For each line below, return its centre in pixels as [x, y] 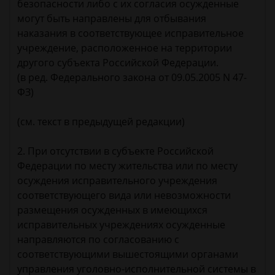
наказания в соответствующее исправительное [130, 33]
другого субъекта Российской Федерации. [118, 63]
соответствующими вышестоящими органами [128, 254]
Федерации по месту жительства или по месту [127, 166]
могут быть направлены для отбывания [112, 19]
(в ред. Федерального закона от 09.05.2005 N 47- [132, 78]
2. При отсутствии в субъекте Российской [115, 151]
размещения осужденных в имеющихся [112, 210]
